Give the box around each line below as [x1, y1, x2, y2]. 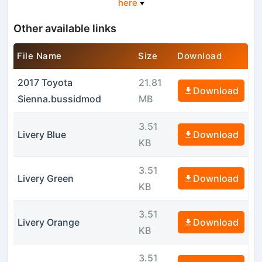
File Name [17, 50, 62, 61]
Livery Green [17, 172, 74, 184]
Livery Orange [17, 216, 80, 228]
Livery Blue [17, 128, 66, 140]
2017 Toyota [17, 76, 73, 88]
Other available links [13, 22, 117, 35]
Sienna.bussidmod [17, 92, 101, 105]
